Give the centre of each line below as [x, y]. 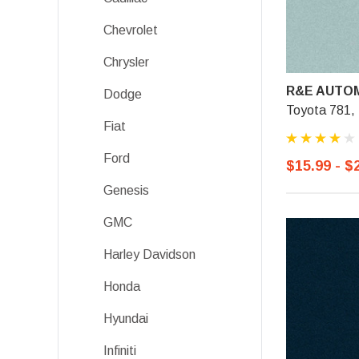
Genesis [126, 190]
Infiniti [120, 351]
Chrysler [126, 62]
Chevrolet [131, 30]
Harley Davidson [149, 254]
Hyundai [126, 319]
